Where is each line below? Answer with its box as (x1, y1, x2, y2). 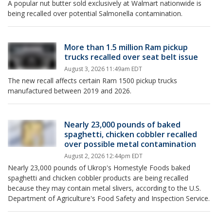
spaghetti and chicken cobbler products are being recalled (8, 173, 188, 182)
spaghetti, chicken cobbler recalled (64, 129, 197, 140)
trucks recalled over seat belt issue (64, 52, 198, 62)
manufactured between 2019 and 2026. (8, 86, 131, 95)
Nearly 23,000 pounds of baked (64, 119, 181, 130)
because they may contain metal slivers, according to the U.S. (8, 183, 201, 193)
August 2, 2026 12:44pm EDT (64, 152, 143, 160)
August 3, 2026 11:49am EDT (64, 65, 142, 73)
